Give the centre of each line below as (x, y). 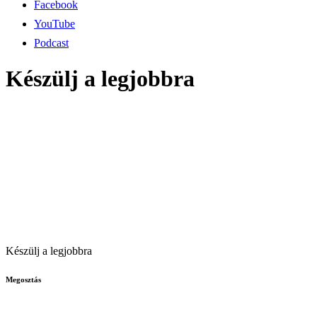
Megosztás (23, 280)
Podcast (51, 42)
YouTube (54, 23)
